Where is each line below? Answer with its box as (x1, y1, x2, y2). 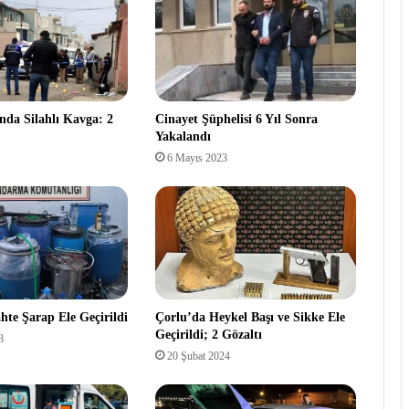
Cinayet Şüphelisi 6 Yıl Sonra (154, 112, 318, 127)
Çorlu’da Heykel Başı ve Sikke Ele (154, 310, 345, 325)
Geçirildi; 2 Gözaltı (154, 328, 262, 342)
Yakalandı (154, 130, 211, 144)
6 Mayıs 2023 (166, 152, 227, 165)
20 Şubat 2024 (166, 350, 230, 363)
